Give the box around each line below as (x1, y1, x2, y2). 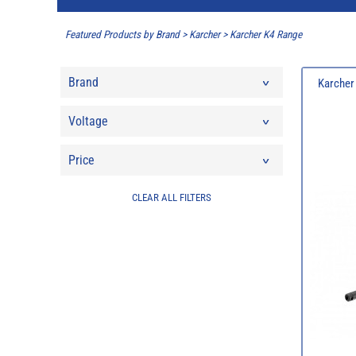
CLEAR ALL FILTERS (131, 191, 211, 203)
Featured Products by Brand (65, 29, 180, 41)
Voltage (68, 113, 108, 129)
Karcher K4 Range (230, 29, 302, 41)
